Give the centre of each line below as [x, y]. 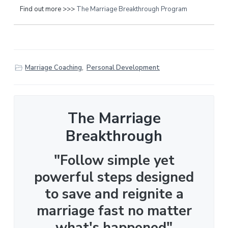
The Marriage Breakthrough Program [132, 9]
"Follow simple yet [114, 161]
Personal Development [123, 67]
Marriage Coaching [54, 67]
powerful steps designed [114, 178]
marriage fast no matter [114, 211]
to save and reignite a [114, 194]
